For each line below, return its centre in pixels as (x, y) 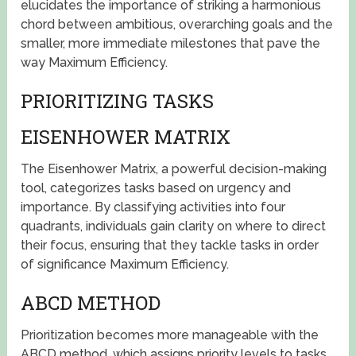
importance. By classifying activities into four (153, 207)
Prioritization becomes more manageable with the (170, 335)
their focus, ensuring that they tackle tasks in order (170, 246)
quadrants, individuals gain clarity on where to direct (174, 226)
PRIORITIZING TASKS (118, 101)
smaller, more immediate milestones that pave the (171, 44)
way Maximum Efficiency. (95, 63)
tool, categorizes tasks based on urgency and (156, 188)
